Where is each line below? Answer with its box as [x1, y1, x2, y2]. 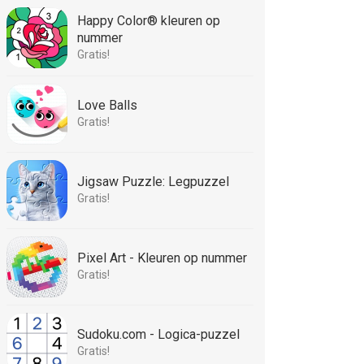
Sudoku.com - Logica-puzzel [77, 327, 240, 342]
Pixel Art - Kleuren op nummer [77, 250, 247, 266]
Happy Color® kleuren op [77, 13, 220, 28]
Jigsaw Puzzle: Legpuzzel [77, 174, 229, 189]
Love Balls [77, 97, 137, 113]
